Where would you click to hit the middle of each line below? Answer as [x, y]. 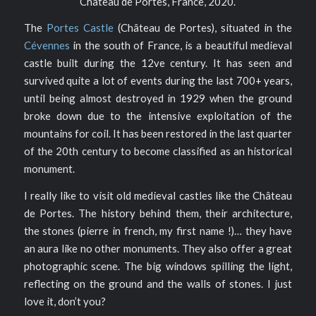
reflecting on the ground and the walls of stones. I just [158, 284]
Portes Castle [80, 28]
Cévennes [47, 45]
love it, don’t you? [65, 301]
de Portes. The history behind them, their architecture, [158, 213]
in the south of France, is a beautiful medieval [181, 45]
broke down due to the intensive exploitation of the [158, 116]
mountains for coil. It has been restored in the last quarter [158, 134]
